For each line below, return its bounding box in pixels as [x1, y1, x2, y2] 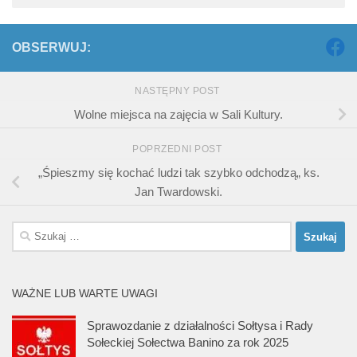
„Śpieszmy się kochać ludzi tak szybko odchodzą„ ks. [37, 165, 320, 179]
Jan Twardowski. [135, 184, 222, 198]
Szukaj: [11, 223, 50, 237]
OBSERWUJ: [12, 40, 91, 54]
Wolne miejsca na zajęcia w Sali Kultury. [74, 107, 283, 121]
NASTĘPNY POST [135, 84, 222, 96]
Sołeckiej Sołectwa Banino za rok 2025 [87, 335, 288, 350]
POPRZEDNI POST [132, 143, 225, 155]
